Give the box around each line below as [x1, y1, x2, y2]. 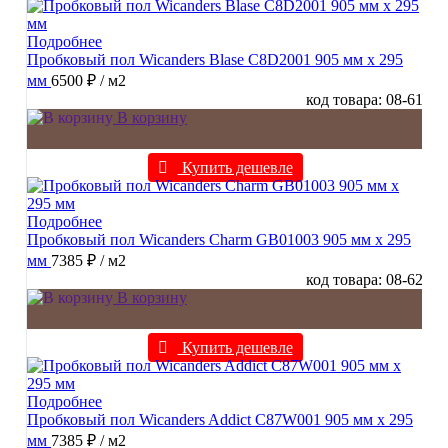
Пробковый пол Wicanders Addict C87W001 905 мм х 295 [27, 411, 413, 429]
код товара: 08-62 [306, 271, 423, 289]
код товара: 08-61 [306, 91, 423, 109]
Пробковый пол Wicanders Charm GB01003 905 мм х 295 [27, 231, 411, 249]
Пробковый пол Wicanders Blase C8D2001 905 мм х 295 [27, 51, 403, 69]
